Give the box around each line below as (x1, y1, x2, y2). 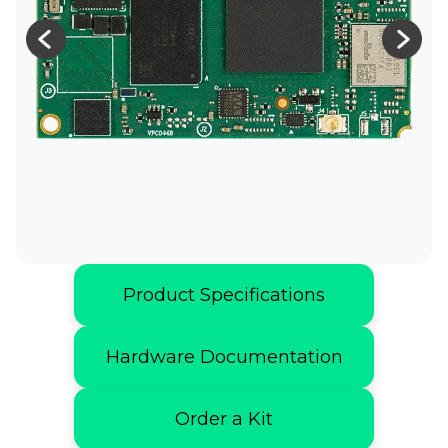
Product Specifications (123, 284, 326, 306)
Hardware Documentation (105, 346, 343, 368)
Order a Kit (175, 408, 274, 430)
